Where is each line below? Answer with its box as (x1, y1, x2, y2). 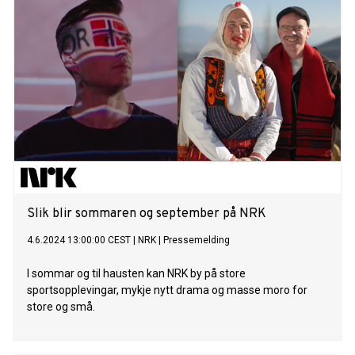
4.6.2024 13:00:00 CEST (27, 235, 131, 246)
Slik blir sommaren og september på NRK (27, 206, 266, 223)
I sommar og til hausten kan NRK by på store (27, 267, 246, 281)
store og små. (27, 300, 95, 314)
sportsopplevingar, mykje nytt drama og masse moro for (27, 284, 307, 297)
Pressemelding (163, 235, 230, 246)
